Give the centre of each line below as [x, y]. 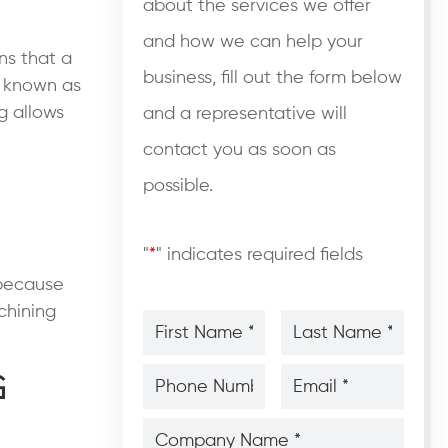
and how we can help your [252, 41]
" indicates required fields [259, 255]
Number [170, 388]
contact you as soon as [239, 149]
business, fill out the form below [272, 77]
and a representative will [244, 113]
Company [178, 423]
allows [36, 112]
